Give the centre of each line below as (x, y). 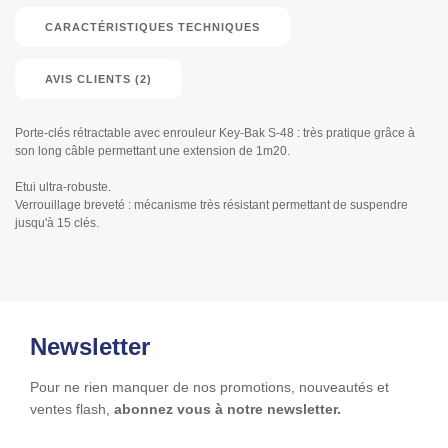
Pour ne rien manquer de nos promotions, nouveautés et (209, 387)
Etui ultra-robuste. (63, 187)
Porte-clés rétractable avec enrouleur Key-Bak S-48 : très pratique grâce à (215, 133)
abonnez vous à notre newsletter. (227, 409)
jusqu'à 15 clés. (57, 223)
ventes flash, (72, 409)
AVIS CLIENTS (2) (99, 79)
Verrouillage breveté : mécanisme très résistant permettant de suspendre (211, 205)
